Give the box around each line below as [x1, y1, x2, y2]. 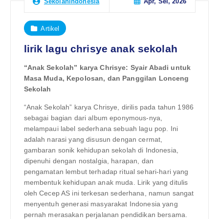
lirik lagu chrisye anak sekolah [23, 43, 177, 55]
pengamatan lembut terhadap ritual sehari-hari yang [23, 167, 189, 175]
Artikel [41, 24, 60, 32]
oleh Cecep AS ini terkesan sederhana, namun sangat [23, 189, 194, 197]
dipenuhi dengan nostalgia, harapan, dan [23, 156, 153, 165]
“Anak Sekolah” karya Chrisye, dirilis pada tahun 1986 [23, 103, 194, 111]
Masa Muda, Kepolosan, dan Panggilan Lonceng [23, 74, 189, 83]
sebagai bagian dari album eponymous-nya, [23, 113, 163, 122]
